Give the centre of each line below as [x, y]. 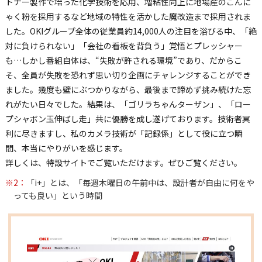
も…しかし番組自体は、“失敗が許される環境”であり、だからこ [123, 61]
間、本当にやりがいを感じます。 [66, 148]
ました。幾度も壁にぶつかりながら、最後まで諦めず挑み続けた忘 [128, 90]
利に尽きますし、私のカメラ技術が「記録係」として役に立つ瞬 [124, 134]
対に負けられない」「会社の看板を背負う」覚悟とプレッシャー [124, 46]
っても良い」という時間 [58, 196]
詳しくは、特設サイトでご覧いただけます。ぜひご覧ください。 [123, 163]
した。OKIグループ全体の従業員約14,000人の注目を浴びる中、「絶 [131, 31]
